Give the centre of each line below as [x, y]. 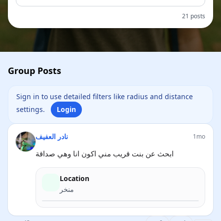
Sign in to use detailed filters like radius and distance [105, 96]
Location [74, 178]
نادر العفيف [52, 136]
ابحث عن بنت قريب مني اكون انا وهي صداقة [105, 153]
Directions [170, 214]
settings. [32, 109]
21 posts [194, 16]
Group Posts [35, 71]
